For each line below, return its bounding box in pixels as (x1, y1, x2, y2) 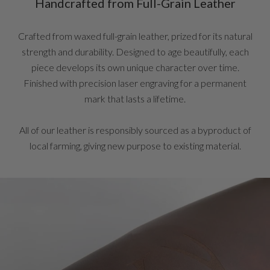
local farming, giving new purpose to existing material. (29, 139, 241, 151)
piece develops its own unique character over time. (31, 61, 239, 73)
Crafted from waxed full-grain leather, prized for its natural (17, 30, 253, 42)
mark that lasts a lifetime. (84, 92, 186, 104)
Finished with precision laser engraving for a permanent (24, 77, 246, 89)
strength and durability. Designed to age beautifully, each (21, 45, 249, 57)
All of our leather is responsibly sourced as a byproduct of (19, 124, 251, 136)
